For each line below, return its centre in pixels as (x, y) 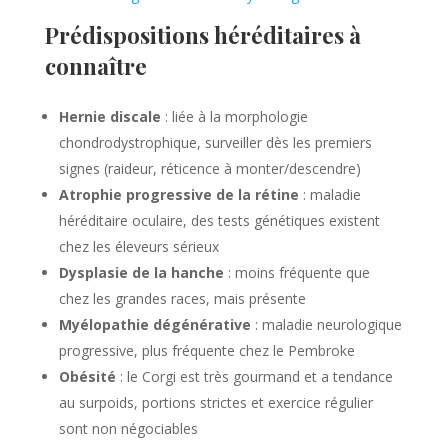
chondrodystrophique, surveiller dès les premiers (215, 142)
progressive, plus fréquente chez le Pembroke (206, 350)
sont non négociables (128, 428)
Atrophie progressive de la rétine (178, 194)
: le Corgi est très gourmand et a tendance (254, 376)
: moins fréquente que (296, 272)
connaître (95, 65)
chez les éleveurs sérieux (138, 246)
